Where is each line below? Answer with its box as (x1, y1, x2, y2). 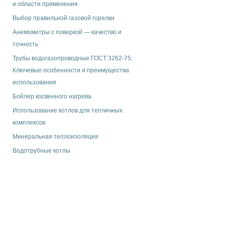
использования (13, 79, 56, 86)
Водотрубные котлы (13, 147, 70, 154)
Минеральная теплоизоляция (13, 133, 98, 140)
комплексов (13, 119, 45, 126)
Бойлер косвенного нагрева (13, 93, 91, 100)
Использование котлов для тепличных (13, 107, 123, 114)
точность (13, 41, 38, 48)
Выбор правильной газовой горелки (13, 15, 115, 22)
